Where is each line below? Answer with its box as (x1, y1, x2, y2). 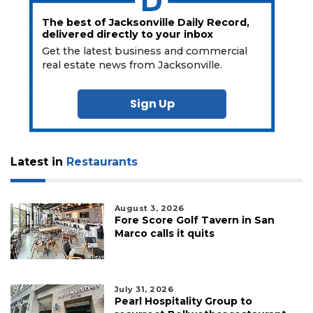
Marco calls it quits (114, 226, 214, 240)
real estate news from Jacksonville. (42, 58, 223, 71)
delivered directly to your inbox (42, 27, 214, 41)
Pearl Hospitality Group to (114, 294, 252, 307)
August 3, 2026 (114, 203, 184, 213)
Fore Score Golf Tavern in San (114, 213, 275, 226)
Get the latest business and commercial (42, 44, 248, 57)
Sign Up (129, 95, 175, 112)
